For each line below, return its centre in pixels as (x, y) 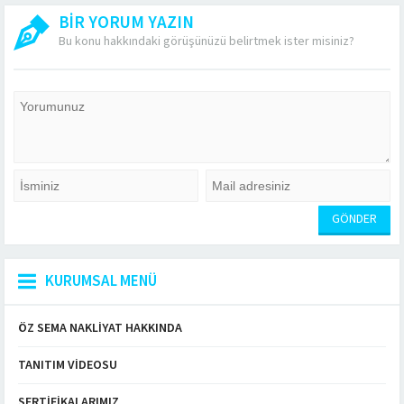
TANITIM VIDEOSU (68, 365)
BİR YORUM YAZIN (126, 23)
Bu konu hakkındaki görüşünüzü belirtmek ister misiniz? (207, 41)
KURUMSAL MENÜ (101, 281)
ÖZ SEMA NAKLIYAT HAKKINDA (100, 328)
